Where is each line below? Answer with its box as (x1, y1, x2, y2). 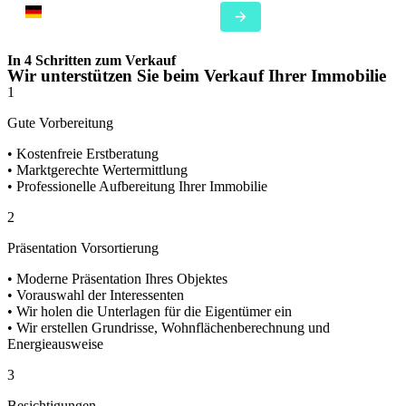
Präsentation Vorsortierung (7, 240, 159, 256)
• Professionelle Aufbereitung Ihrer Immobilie (7, 179, 267, 194)
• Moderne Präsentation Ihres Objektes (7, 271, 227, 286)
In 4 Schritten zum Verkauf (7, 53, 176, 68)
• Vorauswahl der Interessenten (7, 287, 184, 303)
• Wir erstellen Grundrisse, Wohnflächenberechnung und (7, 320, 330, 335)
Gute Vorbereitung (7, 115, 113, 130)
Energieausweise (7, 336, 103, 352)
